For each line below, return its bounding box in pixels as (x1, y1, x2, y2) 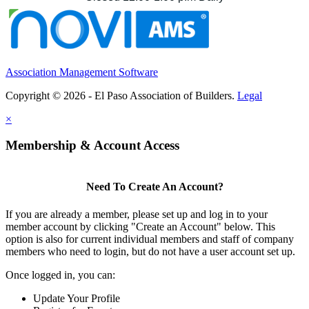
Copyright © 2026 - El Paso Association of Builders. (6, 89, 237, 101)
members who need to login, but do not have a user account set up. (6, 245, 295, 257)
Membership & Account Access (6, 138, 179, 153)
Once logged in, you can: (6, 268, 115, 281)
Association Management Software (6, 66, 158, 78)
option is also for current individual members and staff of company (6, 232, 294, 245)
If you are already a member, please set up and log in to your (6, 208, 268, 220)
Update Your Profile (33, 292, 120, 304)
